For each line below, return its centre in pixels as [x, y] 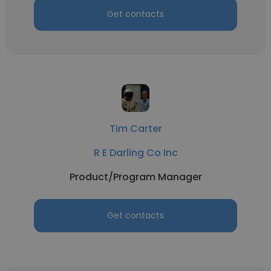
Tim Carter [135, 129]
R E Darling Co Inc [135, 153]
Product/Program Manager [135, 177]
